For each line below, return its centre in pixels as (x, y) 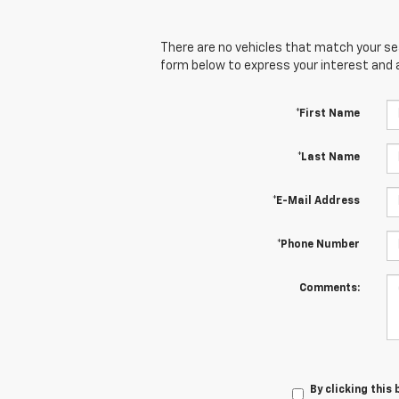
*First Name (327, 114)
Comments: (329, 288)
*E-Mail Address (316, 201)
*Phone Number (318, 244)
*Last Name (328, 157)
